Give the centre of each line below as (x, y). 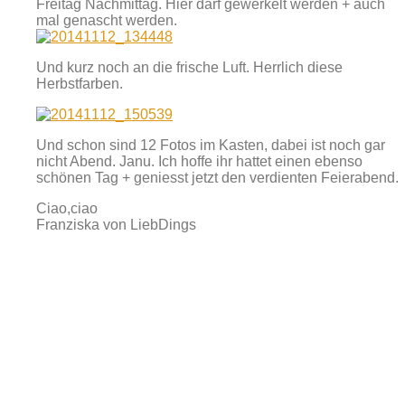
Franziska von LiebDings (116, 225)
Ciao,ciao (67, 209)
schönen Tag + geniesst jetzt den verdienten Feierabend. (217, 178)
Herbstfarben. (80, 84)
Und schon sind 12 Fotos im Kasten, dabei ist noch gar (211, 146)
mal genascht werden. (107, 21)
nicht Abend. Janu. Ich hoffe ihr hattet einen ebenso (199, 162)
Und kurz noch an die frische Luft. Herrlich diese (189, 68)
